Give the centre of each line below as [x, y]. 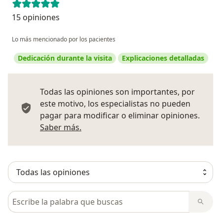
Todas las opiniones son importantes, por [117, 92]
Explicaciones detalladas [163, 58]
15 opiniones [36, 17]
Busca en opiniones [46, 196]
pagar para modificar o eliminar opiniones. [120, 115]
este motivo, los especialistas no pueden [115, 103]
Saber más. [61, 127]
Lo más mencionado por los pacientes [64, 39]
